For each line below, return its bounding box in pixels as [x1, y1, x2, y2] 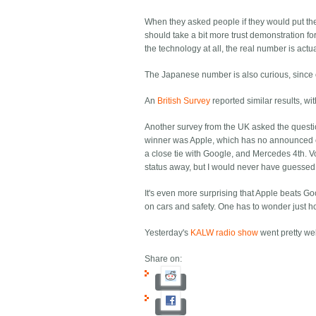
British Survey [157, 96, 211, 107]
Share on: [145, 254, 183, 265]
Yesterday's [145, 228, 191, 238]
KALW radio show [190, 228, 259, 238]
